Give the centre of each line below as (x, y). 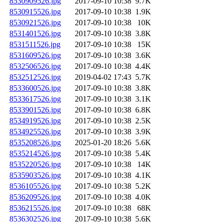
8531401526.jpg (35, 34)
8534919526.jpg (35, 121)
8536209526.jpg (35, 197)
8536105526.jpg (35, 186)
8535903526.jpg (35, 175)
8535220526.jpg (35, 165)
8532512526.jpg (35, 77)
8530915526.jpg (35, 12)
